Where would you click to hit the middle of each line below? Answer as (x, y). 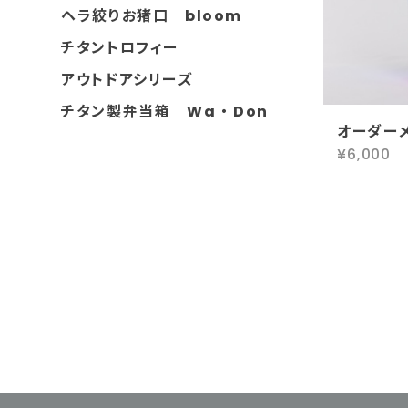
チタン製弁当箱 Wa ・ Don (165, 112)
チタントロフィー (120, 48)
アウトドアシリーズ (127, 80)
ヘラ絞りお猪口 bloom (152, 16)
